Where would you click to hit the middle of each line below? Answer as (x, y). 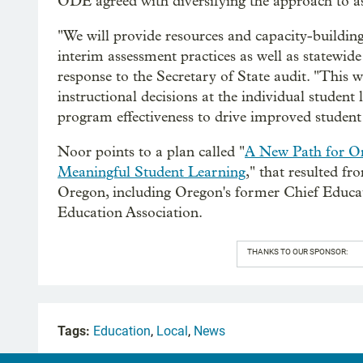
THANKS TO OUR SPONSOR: (297, 252)
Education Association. (130, 213)
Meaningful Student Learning (152, 172)
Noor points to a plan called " (151, 152)
